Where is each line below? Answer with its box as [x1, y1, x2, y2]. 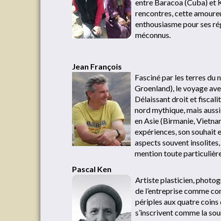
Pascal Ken [72, 164, 111, 174]
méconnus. [135, 30, 171, 39]
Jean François [72, 62, 122, 71]
